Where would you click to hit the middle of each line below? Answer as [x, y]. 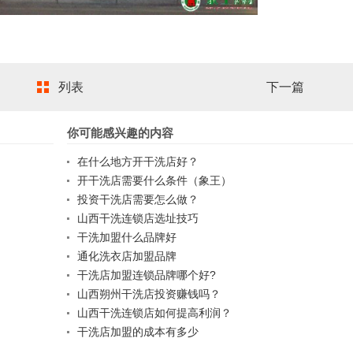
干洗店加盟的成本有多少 [138, 332]
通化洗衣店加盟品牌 [127, 256]
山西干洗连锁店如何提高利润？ [155, 313]
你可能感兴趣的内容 [121, 133]
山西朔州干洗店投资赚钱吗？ [149, 294]
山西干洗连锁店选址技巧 [138, 219]
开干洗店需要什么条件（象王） [155, 181]
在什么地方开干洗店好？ [138, 162]
